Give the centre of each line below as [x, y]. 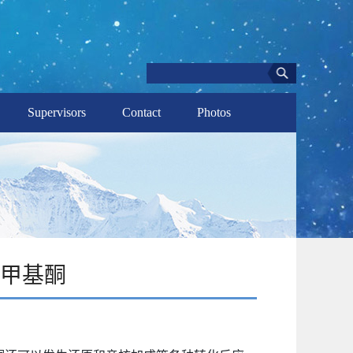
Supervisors [57, 112]
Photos [214, 112]
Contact [141, 112]
